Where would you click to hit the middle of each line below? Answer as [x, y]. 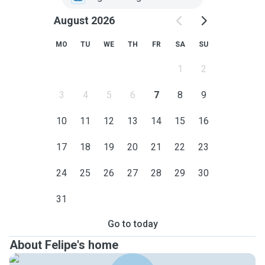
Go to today [132, 224]
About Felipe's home [64, 245]
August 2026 [84, 20]
